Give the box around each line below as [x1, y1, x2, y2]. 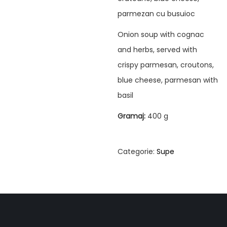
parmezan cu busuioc [118, 8, 196, 19]
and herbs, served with [118, 44, 198, 55]
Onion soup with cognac [118, 29, 205, 40]
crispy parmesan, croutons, [118, 59, 214, 70]
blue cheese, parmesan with [118, 74, 218, 85]
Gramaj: [118, 110, 148, 121]
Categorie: [118, 146, 157, 157]
